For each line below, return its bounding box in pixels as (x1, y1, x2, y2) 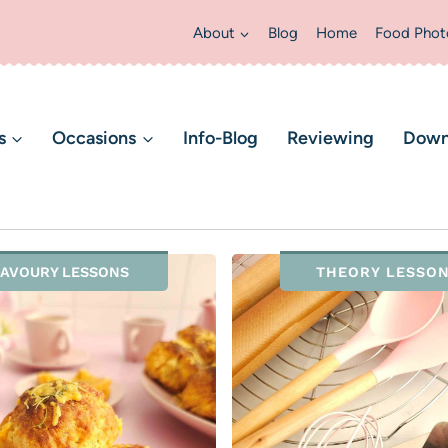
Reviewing (287, 126, 375, 149)
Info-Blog (183, 126, 259, 149)
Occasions (52, 126, 137, 149)
